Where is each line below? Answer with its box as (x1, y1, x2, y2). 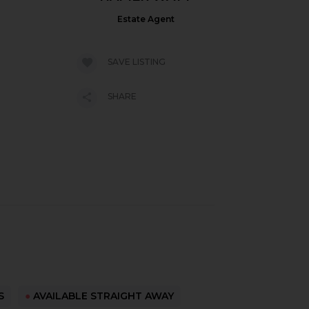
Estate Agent (117, 14, 175, 24)
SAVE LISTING (108, 57, 166, 68)
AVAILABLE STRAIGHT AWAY (30, 290, 174, 302)
